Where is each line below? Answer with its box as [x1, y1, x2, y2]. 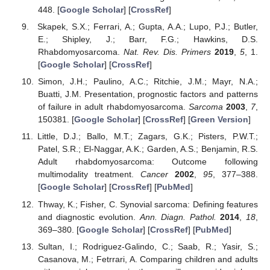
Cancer [140, 169, 168, 180]
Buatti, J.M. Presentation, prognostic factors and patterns [37, 89, 258, 99]
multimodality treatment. [37, 169, 140, 180]
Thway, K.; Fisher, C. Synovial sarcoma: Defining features [37, 199, 258, 209]
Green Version [190, 115, 248, 125]
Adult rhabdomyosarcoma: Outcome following [37, 157, 258, 167]
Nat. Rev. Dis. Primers [123, 47, 211, 57]
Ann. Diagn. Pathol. [139, 212, 216, 222]
